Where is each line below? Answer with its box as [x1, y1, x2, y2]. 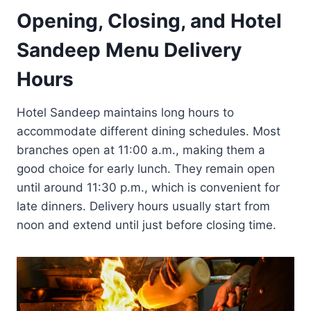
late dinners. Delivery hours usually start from [17, 199, 270, 213]
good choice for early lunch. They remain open [17, 161, 275, 176]
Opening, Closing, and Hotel [17, 8, 282, 33]
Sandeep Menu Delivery [17, 37, 242, 62]
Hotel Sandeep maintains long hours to [17, 105, 234, 119]
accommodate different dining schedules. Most [17, 124, 280, 138]
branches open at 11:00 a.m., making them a [17, 142, 265, 157]
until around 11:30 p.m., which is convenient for [17, 180, 280, 194]
